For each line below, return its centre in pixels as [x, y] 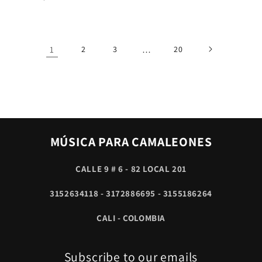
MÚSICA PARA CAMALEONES [131, 142]
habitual [27, 10]
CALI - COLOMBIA [131, 218]
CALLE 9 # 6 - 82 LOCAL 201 [131, 169]
